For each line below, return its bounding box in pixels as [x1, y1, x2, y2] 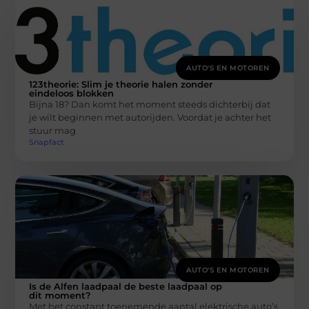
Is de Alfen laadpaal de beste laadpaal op [29, 281, 223, 292]
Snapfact [29, 137, 65, 148]
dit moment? [29, 290, 92, 301]
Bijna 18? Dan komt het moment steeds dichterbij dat [29, 98, 271, 110]
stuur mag [29, 124, 77, 136]
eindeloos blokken [29, 87, 114, 99]
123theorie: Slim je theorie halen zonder [29, 78, 213, 90]
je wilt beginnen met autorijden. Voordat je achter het [29, 111, 272, 123]
